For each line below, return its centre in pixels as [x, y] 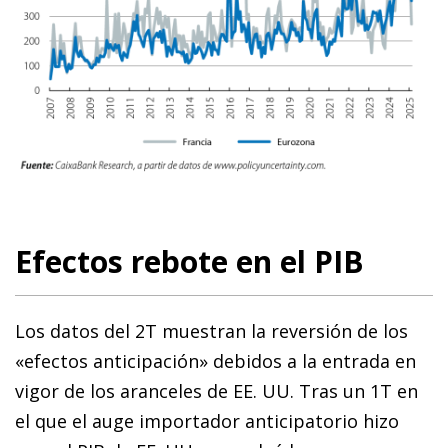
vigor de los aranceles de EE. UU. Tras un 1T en [216, 391]
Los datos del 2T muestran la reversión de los [211, 331]
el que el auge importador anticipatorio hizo [207, 421]
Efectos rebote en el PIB [189, 262]
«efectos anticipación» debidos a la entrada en [215, 361]
